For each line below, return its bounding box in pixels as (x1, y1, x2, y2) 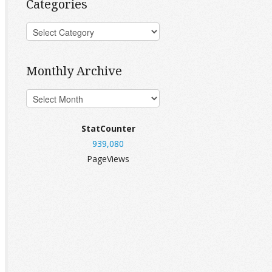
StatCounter (81, 123, 135, 134)
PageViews (87, 153, 129, 165)
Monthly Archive (26, 63, 122, 79)
